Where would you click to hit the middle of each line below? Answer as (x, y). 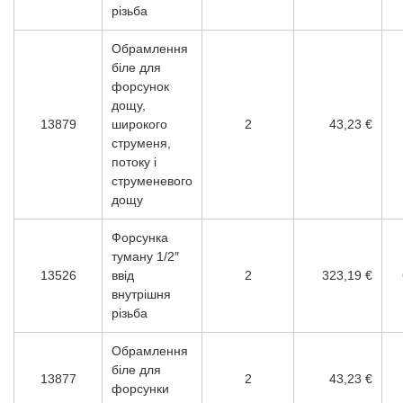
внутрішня (141, 295)
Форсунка (140, 238)
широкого (139, 125)
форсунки (140, 389)
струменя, (141, 143)
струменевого (152, 181)
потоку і (134, 162)
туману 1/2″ (145, 257)
